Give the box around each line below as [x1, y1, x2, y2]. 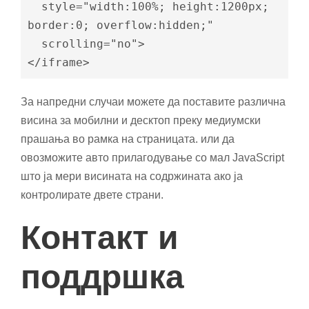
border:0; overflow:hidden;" [28, 18, 214, 32]
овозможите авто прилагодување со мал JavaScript [21, 151, 284, 163]
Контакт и [21, 219, 179, 256]
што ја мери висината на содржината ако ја [21, 170, 243, 182]
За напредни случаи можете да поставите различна [21, 95, 286, 108]
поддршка [21, 258, 184, 295]
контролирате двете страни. [21, 188, 163, 201]
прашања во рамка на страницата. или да [21, 132, 235, 145]
